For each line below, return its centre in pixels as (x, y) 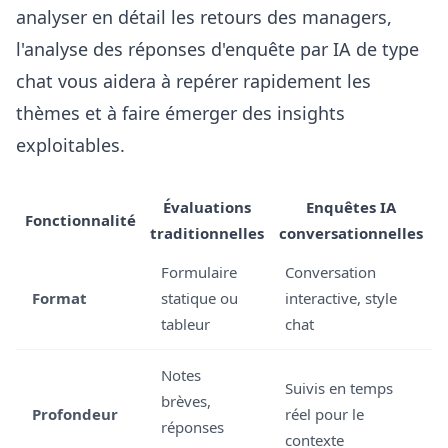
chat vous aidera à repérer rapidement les (193, 81)
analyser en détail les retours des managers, (204, 17)
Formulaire (199, 272)
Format (59, 298)
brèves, (186, 401)
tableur (185, 324)
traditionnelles (207, 233)
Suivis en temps (339, 388)
